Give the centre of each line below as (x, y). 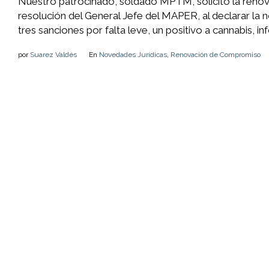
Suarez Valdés (53, 55)
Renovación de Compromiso (216, 55)
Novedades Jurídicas (133, 55)
